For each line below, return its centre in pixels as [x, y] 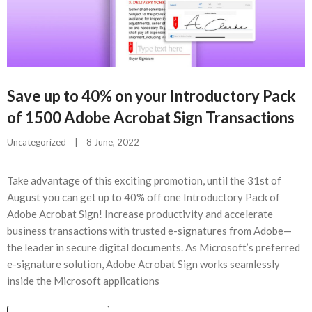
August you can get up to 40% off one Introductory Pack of [143, 197]
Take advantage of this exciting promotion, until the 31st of [144, 180]
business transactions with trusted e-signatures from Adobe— [149, 231]
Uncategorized [37, 142]
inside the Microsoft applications [83, 281]
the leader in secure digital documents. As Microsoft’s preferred [154, 247]
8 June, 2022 [117, 142]
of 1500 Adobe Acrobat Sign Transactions [151, 117]
